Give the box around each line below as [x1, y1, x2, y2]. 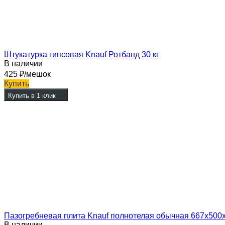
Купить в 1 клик [8, 92, 56, 100]
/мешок [24, 70, 51, 79]
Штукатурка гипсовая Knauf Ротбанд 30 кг [4, 50, 159, 59]
